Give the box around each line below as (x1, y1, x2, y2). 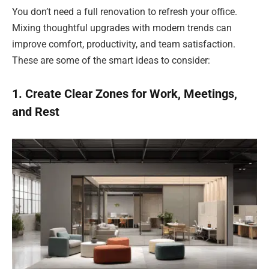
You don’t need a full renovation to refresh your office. (12, 5, 237, 17)
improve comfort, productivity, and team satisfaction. (12, 38, 235, 50)
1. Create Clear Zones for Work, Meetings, (12, 86, 237, 101)
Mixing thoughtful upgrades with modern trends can (12, 22, 232, 34)
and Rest (12, 104, 59, 119)
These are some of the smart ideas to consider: (12, 54, 210, 66)
